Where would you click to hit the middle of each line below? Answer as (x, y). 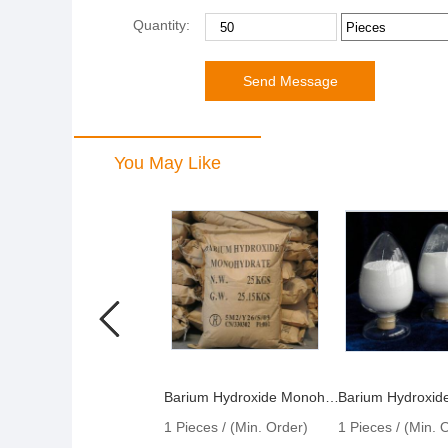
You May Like (167, 163)
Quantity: (165, 25)
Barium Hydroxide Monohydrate (332, 397)
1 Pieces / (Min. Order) (236, 427)
